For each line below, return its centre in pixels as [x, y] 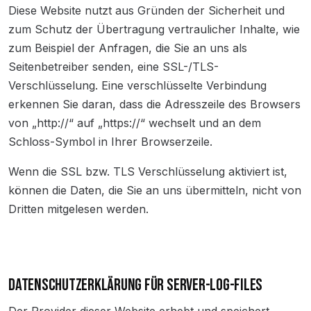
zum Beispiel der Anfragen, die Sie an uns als [128, 48]
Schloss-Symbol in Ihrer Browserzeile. [110, 142]
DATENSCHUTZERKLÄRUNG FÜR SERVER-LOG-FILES [136, 285]
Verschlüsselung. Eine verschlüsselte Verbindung [137, 85]
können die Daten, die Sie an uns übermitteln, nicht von [155, 190]
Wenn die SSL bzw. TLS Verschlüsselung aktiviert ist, [148, 171]
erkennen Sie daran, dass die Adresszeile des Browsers [154, 104]
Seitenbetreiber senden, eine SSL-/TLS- [114, 67]
